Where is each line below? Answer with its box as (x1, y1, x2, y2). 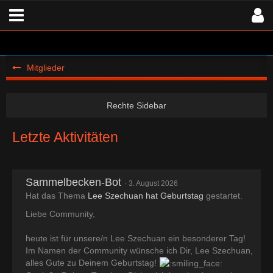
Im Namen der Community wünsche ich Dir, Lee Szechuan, (26, 246, 253, 255)
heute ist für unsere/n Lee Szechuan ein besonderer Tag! (26, 233, 246, 243)
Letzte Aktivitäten (12, 129, 118, 145)
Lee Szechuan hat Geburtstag (88, 191, 204, 200)
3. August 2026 (129, 179, 178, 188)
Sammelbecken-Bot (26, 176, 121, 188)
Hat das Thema (26, 191, 88, 200)
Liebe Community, (26, 209, 95, 219)
